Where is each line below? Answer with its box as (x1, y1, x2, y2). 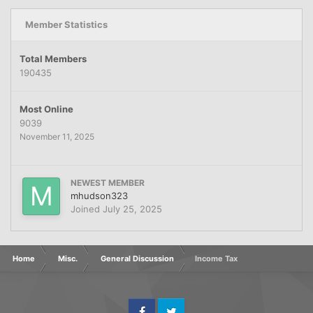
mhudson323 (71, 189, 128, 201)
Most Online (20, 103, 73, 115)
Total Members (20, 52, 87, 64)
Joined (71, 203, 103, 214)
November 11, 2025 (20, 131, 94, 142)
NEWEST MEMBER (71, 177, 145, 188)
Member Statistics (25, 18, 108, 30)
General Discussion (101, 253, 174, 263)
